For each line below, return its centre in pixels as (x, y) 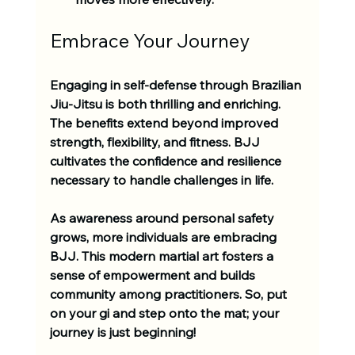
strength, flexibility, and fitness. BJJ (156, 141)
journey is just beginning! (124, 332)
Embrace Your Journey (149, 40)
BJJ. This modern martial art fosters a (163, 256)
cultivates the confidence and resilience (167, 160)
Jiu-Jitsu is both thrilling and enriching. (166, 103)
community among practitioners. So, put (170, 294)
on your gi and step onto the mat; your (166, 313)
